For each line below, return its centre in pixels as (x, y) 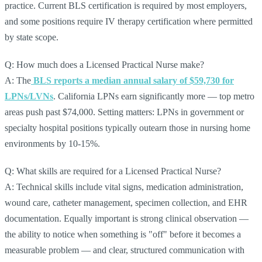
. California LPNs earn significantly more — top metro (154, 96)
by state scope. (32, 37)
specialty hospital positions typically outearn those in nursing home (127, 127)
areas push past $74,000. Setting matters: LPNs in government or (124, 112)
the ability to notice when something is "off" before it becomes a (123, 234)
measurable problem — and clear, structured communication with (125, 250)
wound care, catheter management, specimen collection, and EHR (126, 202)
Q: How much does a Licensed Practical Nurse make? (104, 64)
